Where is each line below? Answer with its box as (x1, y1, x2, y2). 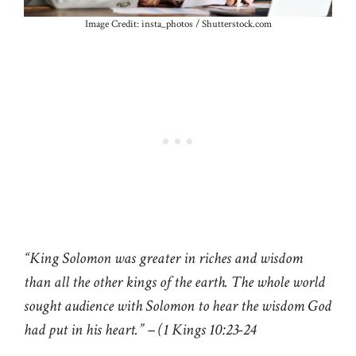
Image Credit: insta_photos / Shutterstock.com (84, 17, 272, 32)
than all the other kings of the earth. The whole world (24, 272, 325, 293)
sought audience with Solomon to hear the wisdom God (24, 296, 331, 317)
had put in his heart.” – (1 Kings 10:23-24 (24, 319, 256, 341)
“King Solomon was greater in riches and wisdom (24, 248, 303, 269)
